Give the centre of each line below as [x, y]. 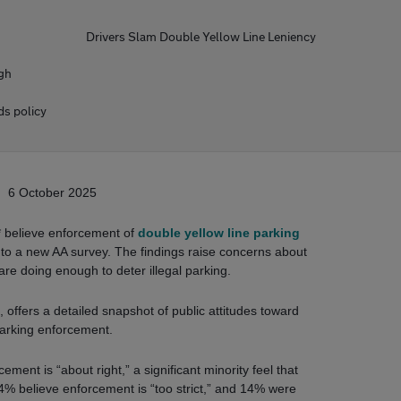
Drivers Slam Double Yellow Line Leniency [200, 36]
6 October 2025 [52, 192]
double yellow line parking [218, 233]
